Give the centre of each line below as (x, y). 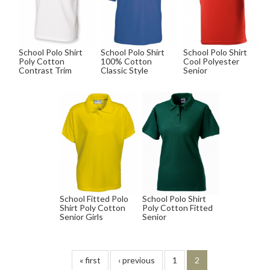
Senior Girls (82, 217)
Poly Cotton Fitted (177, 208)
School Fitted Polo (94, 199)
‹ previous (137, 260)
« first (90, 260)
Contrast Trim (46, 70)
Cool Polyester (211, 61)
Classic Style (125, 70)
